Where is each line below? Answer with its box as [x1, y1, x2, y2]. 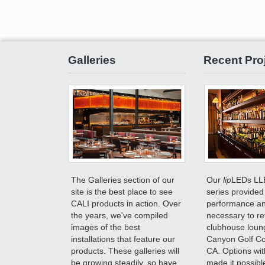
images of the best [71, 222, 141, 232]
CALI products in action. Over [71, 198, 182, 208]
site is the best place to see [71, 186, 173, 196]
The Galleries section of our [71, 174, 175, 185]
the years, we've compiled [71, 210, 169, 220]
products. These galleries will [71, 245, 180, 256]
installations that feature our [71, 234, 176, 244]
